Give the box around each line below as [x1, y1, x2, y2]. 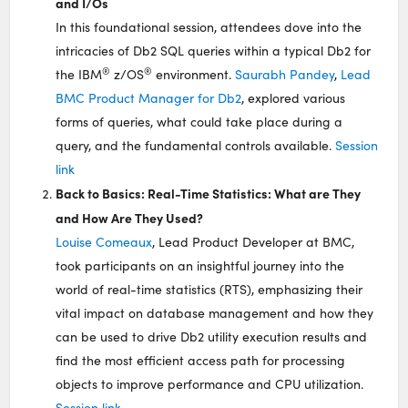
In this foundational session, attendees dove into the [56, 17, 362, 36]
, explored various [241, 88, 346, 107]
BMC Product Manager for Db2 [56, 88, 242, 107]
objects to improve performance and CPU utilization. [56, 374, 364, 393]
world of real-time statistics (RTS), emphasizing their [56, 280, 363, 298]
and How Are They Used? [56, 208, 204, 227]
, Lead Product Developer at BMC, [152, 232, 355, 250]
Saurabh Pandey [235, 65, 335, 83]
